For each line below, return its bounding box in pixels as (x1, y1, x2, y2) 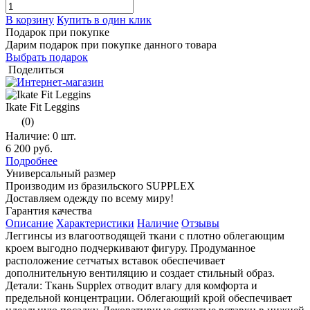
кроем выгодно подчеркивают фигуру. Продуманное (6, 241, 255, 254)
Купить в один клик (57, 13, 152, 26)
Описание (6, 217, 53, 229)
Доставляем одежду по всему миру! (6, 192, 174, 204)
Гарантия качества (6, 204, 92, 217)
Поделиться (6, 63, 64, 75)
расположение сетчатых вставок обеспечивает (6, 254, 225, 266)
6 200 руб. (6, 142, 53, 154)
